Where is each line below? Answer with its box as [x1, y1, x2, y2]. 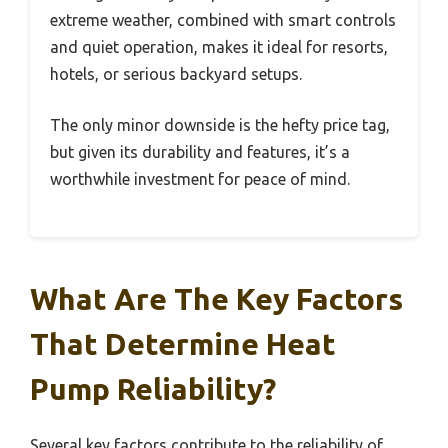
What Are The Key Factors [30, 282, 403, 317]
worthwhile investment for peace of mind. [50, 170, 350, 189]
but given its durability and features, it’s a [50, 143, 350, 162]
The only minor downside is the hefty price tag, [50, 116, 390, 135]
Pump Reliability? [30, 372, 276, 407]
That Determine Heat [30, 327, 336, 362]
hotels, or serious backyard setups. [50, 65, 302, 84]
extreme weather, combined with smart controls [50, 11, 396, 30]
